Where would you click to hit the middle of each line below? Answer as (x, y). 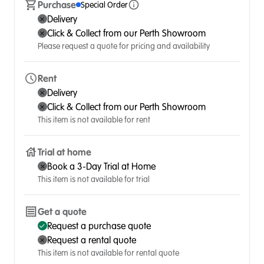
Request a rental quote (91, 240)
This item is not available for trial (94, 179)
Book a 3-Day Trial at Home (102, 166)
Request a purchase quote (99, 226)
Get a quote (62, 212)
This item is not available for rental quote (108, 253)
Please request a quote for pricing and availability (123, 46)
